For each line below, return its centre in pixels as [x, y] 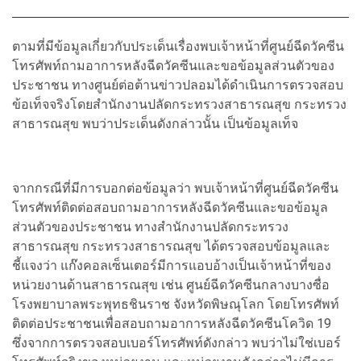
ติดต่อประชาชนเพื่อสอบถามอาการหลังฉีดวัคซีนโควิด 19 [172, 323]
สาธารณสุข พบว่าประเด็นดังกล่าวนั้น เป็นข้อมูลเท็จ [155, 123]
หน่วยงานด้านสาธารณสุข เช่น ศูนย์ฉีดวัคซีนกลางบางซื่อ [171, 284]
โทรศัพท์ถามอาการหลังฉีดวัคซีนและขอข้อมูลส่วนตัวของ [173, 65]
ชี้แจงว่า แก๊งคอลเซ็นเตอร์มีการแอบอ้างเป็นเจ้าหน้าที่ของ [172, 265]
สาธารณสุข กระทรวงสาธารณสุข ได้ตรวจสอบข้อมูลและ [171, 246]
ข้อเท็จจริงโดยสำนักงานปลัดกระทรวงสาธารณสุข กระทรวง [179, 104]
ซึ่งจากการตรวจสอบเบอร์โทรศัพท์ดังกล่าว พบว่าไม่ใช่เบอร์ [176, 342]
